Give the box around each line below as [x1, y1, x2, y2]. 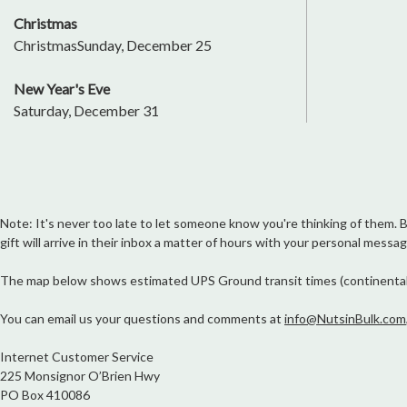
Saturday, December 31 [14, 102, 159, 120]
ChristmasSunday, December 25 [14, 36, 212, 55]
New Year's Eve [14, 80, 110, 98]
